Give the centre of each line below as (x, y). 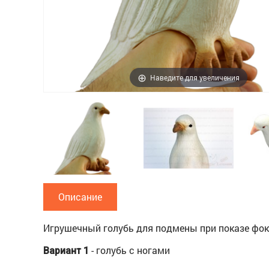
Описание (80, 196)
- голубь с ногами (129, 250)
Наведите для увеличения (195, 77)
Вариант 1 (66, 250)
